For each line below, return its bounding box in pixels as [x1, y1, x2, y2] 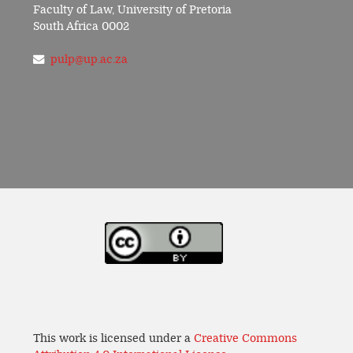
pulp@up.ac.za [50, 53, 128, 67]
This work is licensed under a [33, 331, 194, 345]
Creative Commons [194, 331, 297, 345]
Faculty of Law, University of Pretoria [33, 3, 232, 17]
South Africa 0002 [33, 20, 129, 34]
